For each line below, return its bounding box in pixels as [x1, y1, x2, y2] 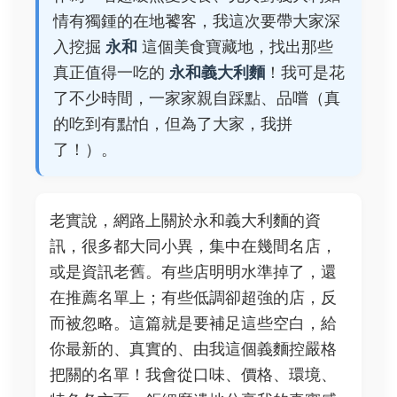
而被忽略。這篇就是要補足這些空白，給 [50, 314, 337, 333]
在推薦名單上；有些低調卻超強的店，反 [50, 288, 337, 307]
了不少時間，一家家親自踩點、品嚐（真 [53, 89, 340, 108]
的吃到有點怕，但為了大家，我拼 [53, 114, 292, 134]
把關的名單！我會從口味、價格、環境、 [50, 365, 337, 385]
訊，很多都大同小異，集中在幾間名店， [50, 237, 337, 256]
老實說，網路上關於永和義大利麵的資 [50, 211, 321, 230]
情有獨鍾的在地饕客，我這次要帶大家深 [53, 12, 340, 31]
